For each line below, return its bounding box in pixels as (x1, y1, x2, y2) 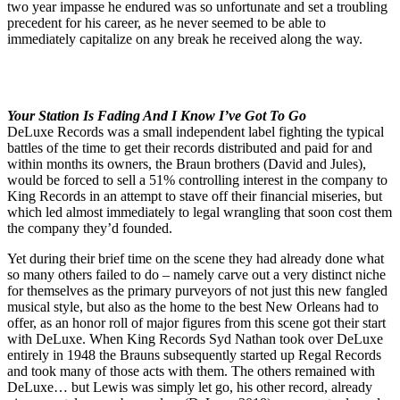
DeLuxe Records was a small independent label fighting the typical (7, 124, 384, 140)
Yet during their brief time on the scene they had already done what (7, 251, 384, 267)
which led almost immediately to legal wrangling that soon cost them (7, 204, 392, 221)
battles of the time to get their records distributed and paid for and (7, 140, 372, 156)
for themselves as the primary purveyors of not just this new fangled (7, 283, 387, 299)
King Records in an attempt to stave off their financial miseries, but (7, 188, 382, 204)
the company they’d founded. (7, 221, 172, 237)
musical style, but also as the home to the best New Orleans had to (7, 299, 379, 315)
